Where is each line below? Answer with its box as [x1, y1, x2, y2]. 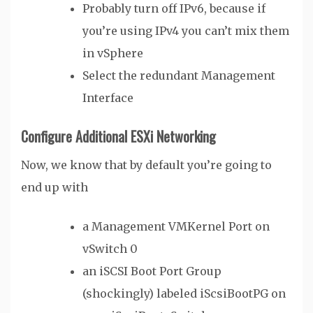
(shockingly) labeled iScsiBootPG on [82, 286, 286, 301]
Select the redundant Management [82, 68, 275, 83]
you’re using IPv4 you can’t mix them [82, 24, 289, 38]
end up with [21, 180, 88, 195]
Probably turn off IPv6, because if [82, 1, 265, 16]
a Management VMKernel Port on [82, 219, 270, 234]
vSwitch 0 [82, 242, 138, 256]
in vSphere [82, 46, 143, 61]
